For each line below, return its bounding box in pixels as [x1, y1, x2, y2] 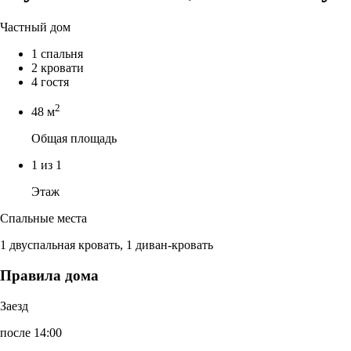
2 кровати [31, 60, 84, 74]
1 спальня [31, 46, 83, 60]
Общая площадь [31, 132, 117, 146]
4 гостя [31, 74, 69, 89]
